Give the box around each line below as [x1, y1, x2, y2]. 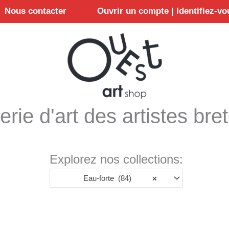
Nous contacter [5, 6, 66, 16]
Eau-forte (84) [77, 173, 132, 182]
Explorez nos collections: [50, 152, 184, 166]
